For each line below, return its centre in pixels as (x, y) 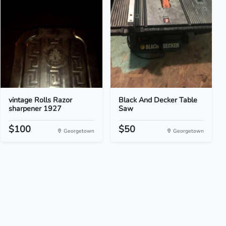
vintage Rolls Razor (41, 100)
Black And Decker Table (158, 100)
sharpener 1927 (35, 108)
